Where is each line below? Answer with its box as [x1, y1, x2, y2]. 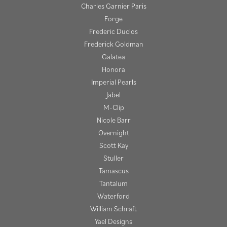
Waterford [97, 191, 130, 201]
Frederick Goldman [84, 39, 143, 49]
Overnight [98, 128, 129, 138]
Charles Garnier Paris [81, 1, 146, 11]
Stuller [103, 153, 124, 163]
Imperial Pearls [91, 77, 136, 87]
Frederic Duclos [89, 26, 138, 36]
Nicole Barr [96, 115, 131, 125]
